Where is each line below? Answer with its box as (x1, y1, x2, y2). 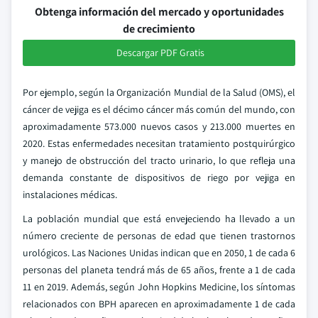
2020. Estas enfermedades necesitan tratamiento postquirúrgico (23, 137, 295, 150)
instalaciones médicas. (23, 188, 117, 201)
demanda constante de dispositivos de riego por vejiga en (23, 171, 295, 184)
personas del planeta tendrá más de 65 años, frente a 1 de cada (23, 263, 295, 276)
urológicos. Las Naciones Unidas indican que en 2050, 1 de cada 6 (23, 246, 295, 259)
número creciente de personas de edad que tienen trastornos (23, 229, 295, 242)
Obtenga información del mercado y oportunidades (34, 4, 284, 19)
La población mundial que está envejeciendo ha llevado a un (23, 212, 295, 225)
